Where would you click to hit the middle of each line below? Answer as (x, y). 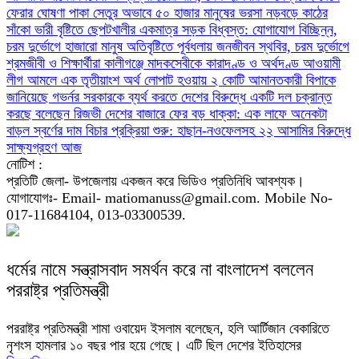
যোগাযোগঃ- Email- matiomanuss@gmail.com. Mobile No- (169, 198)
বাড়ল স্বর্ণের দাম (46, 131)
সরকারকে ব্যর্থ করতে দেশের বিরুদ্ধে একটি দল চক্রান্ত (208, 97)
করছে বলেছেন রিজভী (56, 114)
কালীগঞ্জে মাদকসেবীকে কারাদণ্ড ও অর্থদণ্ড (204, 63)
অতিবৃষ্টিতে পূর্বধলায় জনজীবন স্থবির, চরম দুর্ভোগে (238, 46)
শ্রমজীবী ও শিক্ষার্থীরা (55, 63)
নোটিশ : (24, 164)
